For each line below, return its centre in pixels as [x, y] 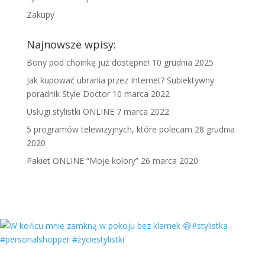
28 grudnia [214, 130]
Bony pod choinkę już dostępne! [88, 63]
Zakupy [40, 15]
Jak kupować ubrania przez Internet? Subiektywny [120, 80]
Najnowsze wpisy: [71, 45]
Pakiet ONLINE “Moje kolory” [82, 161]
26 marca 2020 [169, 161]
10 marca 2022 [141, 94]
